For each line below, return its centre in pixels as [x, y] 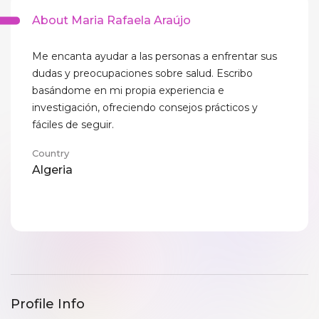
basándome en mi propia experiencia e [128, 90]
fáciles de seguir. [73, 125]
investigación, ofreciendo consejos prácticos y [145, 108]
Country [51, 153]
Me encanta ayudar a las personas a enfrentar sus [155, 56]
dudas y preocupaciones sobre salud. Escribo [142, 73]
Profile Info [48, 304]
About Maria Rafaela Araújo [111, 20]
